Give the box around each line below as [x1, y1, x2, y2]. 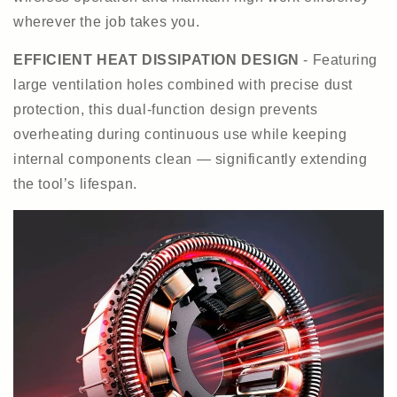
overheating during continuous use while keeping [13, 126, 347, 142]
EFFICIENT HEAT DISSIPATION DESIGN [13, 51, 300, 67]
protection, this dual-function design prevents [13, 101, 318, 117]
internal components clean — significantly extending [13, 151, 368, 167]
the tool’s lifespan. [13, 175, 137, 191]
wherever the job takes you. [13, 13, 200, 29]
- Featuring [299, 51, 378, 67]
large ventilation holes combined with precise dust [13, 76, 354, 92]
